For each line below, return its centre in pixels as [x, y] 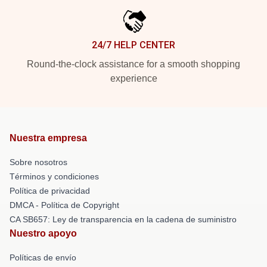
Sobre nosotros [38, 162]
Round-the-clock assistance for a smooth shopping [133, 64]
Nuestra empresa [48, 138]
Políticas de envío [43, 257]
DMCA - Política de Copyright [64, 205]
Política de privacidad [50, 190]
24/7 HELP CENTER [133, 45]
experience [133, 78]
